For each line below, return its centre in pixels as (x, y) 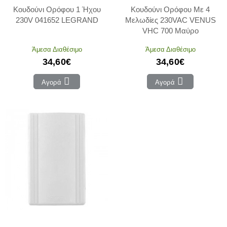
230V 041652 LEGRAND (57, 20)
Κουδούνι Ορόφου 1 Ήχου (57, 9)
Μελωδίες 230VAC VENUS (170, 20)
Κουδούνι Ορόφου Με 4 (170, 9)
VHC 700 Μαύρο (170, 30)
